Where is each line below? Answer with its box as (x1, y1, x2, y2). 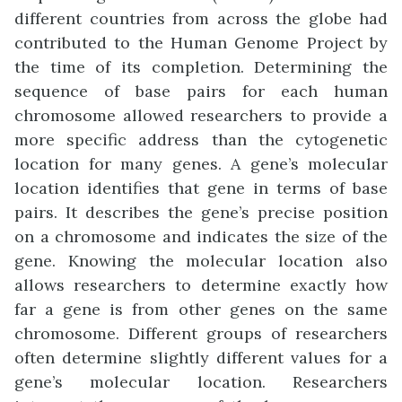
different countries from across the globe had (14, 7, 388, 29)
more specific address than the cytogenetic (14, 128, 388, 150)
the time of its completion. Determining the (14, 56, 388, 77)
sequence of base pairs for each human (14, 80, 388, 101)
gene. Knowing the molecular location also (14, 249, 388, 271)
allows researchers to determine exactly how (14, 274, 388, 295)
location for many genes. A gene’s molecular (14, 153, 388, 174)
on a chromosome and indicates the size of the (14, 225, 388, 247)
